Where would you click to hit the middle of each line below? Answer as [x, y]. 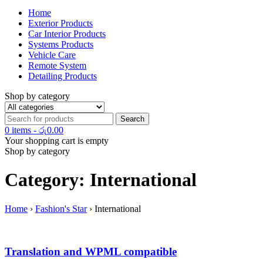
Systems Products [61, 44]
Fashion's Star [61, 208]
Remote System [57, 65]
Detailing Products [63, 76]
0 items [18, 130]
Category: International [101, 180]
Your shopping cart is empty [57, 141]
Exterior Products [60, 23]
